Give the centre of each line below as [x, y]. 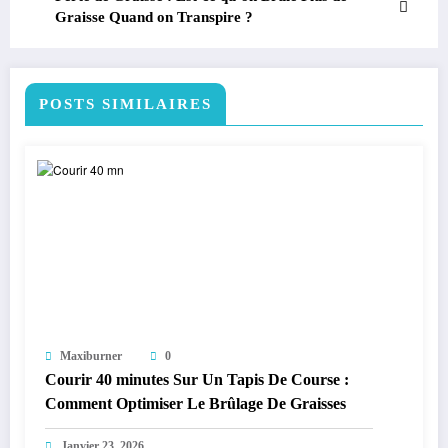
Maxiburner [91, 356]
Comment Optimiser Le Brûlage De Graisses [195, 404]
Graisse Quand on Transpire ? [154, 17]
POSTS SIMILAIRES [125, 104]
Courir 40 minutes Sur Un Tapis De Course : [197, 380]
